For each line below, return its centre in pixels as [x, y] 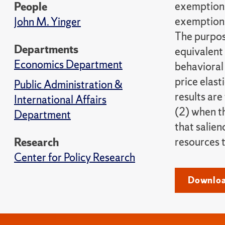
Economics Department [68, 65]
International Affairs [60, 100]
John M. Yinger [47, 22]
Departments [46, 49]
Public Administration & [68, 85]
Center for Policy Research [75, 157]
